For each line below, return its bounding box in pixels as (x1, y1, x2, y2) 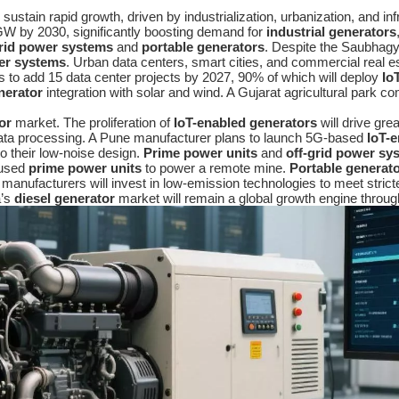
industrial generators (266, 24, 396, 40)
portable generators (142, 39, 265, 55)
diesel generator (14, 191, 115, 207)
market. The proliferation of (12, 115, 174, 131)
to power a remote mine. (142, 160, 289, 176)
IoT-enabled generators (174, 115, 317, 131)
